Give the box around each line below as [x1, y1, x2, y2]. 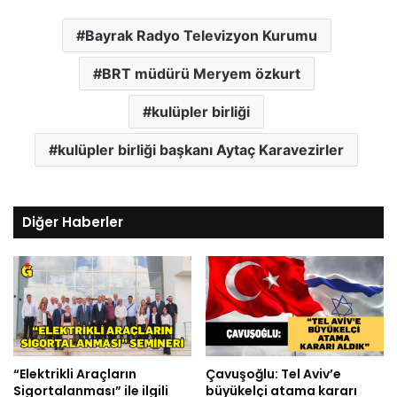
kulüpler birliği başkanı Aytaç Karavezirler [58, 141, 344, 160]
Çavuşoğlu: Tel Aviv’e [206, 364, 341, 383]
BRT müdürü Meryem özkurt [101, 65, 300, 83]
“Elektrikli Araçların [13, 364, 136, 383]
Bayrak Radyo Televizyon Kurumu [84, 27, 317, 45]
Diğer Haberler [22, 213, 123, 232]
